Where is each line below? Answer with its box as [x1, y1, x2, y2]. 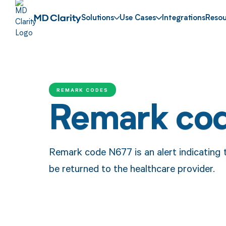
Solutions [81, 15, 114, 23]
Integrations [162, 15, 206, 23]
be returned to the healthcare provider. [48, 161, 215, 175]
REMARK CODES [56, 86, 108, 93]
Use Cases [120, 15, 156, 23]
